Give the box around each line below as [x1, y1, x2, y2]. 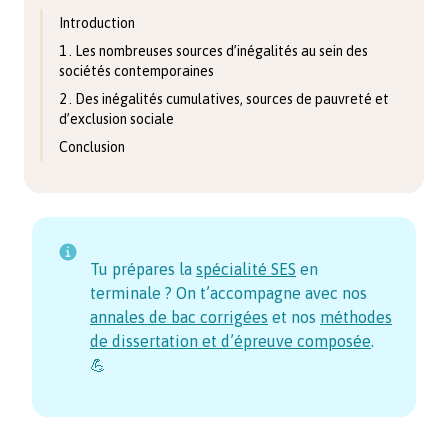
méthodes [320, 308, 392, 326]
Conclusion [59, 139, 125, 155]
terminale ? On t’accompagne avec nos [90, 284, 367, 302]
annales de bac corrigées [90, 308, 268, 326]
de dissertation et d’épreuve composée [90, 332, 371, 350]
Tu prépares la [90, 260, 196, 278]
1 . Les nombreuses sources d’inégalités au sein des [59, 43, 368, 59]
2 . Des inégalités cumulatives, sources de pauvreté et [59, 91, 389, 107]
